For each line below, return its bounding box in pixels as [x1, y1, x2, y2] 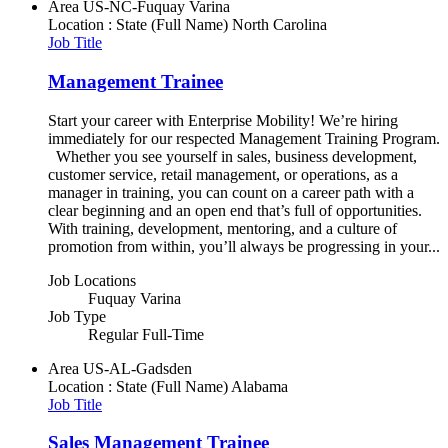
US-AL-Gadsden [83, 359, 192, 377]
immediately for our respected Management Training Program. [48, 129, 440, 147]
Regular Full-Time [88, 325, 204, 343]
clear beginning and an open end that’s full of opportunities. [48, 201, 422, 219]
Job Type [48, 307, 106, 325]
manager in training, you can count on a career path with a [48, 183, 414, 201]
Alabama [231, 377, 288, 395]
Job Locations [48, 271, 136, 289]
